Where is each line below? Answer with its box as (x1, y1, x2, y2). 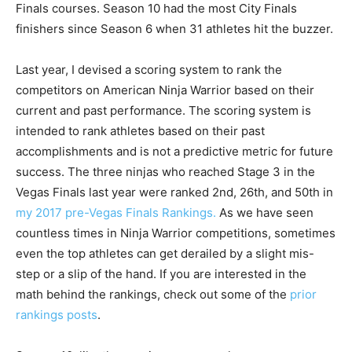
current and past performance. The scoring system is (16, 103, 311, 119)
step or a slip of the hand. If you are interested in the (16, 266, 306, 282)
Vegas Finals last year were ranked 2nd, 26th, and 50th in (16, 185, 333, 200)
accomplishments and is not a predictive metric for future (16, 144, 333, 159)
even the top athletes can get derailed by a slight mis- (16, 246, 314, 262)
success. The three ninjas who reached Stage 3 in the (16, 164, 315, 180)
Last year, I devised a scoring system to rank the (16, 62, 282, 78)
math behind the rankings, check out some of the (16, 287, 290, 302)
